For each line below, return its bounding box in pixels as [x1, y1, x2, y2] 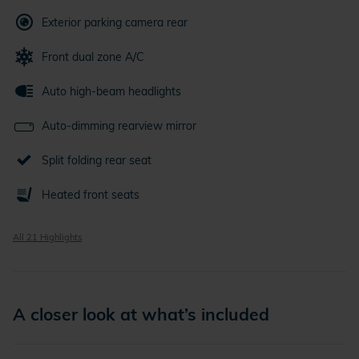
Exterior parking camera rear [42, 15, 188, 30]
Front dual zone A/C [42, 50, 144, 65]
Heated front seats [42, 188, 139, 203]
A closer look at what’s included [13, 304, 269, 325]
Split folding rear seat [42, 153, 151, 168]
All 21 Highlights [13, 232, 82, 244]
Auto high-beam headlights [42, 84, 181, 99]
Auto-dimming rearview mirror [42, 119, 196, 134]
